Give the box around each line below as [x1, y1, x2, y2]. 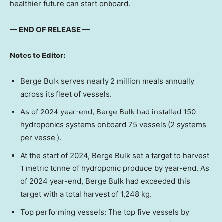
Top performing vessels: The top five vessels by [20, 207, 189, 217]
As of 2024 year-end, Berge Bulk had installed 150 [20, 107, 196, 116]
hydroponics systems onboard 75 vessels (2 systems [20, 119, 206, 129]
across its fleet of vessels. [20, 89, 111, 99]
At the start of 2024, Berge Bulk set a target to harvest [20, 150, 209, 160]
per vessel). [20, 132, 61, 142]
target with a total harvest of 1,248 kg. [20, 189, 152, 199]
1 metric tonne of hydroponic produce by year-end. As [20, 163, 209, 173]
